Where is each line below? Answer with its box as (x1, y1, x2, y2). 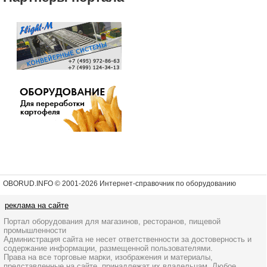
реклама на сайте (5, 201, 69, 210)
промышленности (4, 226, 66, 235)
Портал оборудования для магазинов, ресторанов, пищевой (4, 217, 221, 226)
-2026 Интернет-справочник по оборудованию (79, 179, 236, 188)
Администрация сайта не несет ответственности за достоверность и (4, 235, 252, 244)
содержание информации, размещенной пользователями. (4, 244, 213, 253)
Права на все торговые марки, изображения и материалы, (4, 253, 213, 262)
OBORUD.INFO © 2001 (3, 179, 79, 188)
